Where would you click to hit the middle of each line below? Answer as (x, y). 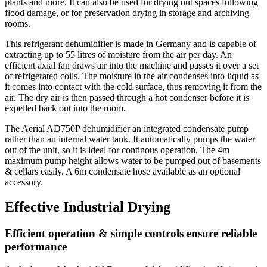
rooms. (18, 23)
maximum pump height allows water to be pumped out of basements (133, 160)
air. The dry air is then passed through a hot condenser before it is (127, 97)
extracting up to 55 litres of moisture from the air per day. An (118, 54)
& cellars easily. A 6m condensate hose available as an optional (122, 171)
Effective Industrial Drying (88, 207)
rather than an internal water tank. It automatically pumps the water (130, 139)
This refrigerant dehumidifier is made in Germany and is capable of (131, 44)
